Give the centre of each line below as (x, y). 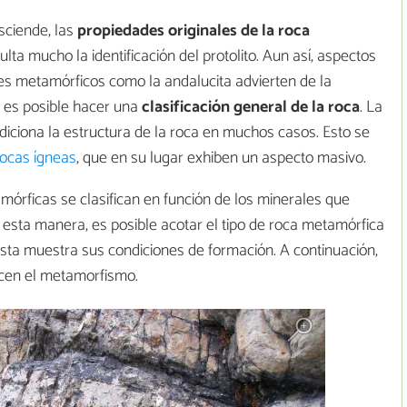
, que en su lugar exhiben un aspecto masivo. (221, 159)
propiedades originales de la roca (194, 31)
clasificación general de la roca (251, 108)
